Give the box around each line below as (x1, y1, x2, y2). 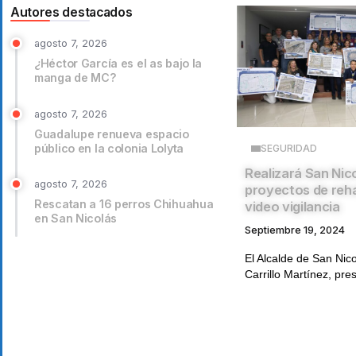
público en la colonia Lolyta (34, 141, 184, 155)
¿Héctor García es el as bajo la (34, 56, 203, 71)
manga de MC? (34, 71, 117, 85)
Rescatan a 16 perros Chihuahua (34, 197, 214, 211)
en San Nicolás (34, 211, 118, 226)
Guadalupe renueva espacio (34, 126, 189, 141)
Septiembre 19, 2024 (245, 224, 345, 237)
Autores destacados (10, 5, 133, 21)
